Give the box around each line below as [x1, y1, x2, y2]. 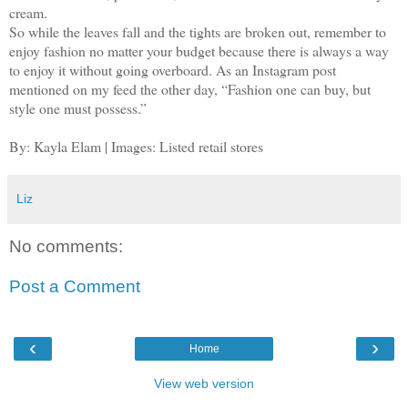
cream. [9, 3, 47, 23]
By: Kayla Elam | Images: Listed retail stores [9, 137, 263, 157]
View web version [154, 376, 254, 392]
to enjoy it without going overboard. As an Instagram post [9, 60, 336, 80]
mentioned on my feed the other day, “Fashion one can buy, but [9, 79, 371, 99]
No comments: [9, 237, 123, 257]
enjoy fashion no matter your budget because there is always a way [9, 41, 389, 61]
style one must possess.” [9, 98, 147, 118]
